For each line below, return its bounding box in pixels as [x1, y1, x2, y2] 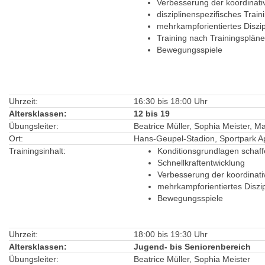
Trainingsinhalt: [9, 146, 66, 156]
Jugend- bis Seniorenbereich [134, 242, 251, 251]
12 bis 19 [134, 109, 170, 118]
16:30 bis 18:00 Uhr [134, 96, 208, 106]
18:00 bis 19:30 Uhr [134, 230, 208, 239]
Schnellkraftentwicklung [157, 158, 245, 167]
